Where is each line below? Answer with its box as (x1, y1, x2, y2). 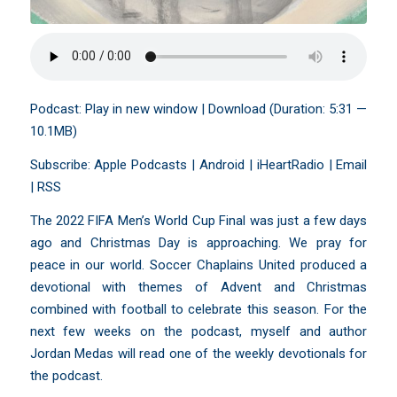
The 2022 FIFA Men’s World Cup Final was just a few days (29, 212, 368, 229)
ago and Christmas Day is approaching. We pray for (29, 234, 368, 251)
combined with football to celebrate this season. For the (29, 300, 368, 317)
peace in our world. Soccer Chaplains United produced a (29, 256, 368, 273)
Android (199, 157, 245, 174)
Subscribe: (29, 157, 95, 174)
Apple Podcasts (94, 157, 188, 174)
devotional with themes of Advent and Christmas (29, 278, 368, 295)
